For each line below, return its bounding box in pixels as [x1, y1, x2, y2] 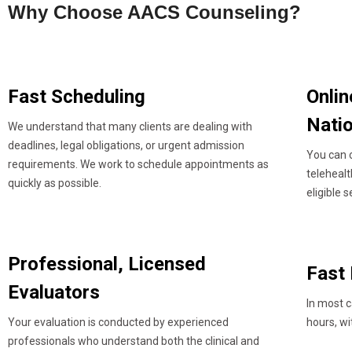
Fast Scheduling [8, 85, 145, 108]
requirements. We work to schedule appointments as [8, 157, 269, 170]
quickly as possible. [8, 176, 101, 189]
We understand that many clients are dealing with [8, 119, 252, 133]
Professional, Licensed [8, 253, 206, 276]
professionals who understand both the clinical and [8, 335, 259, 348]
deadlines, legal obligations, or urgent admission [8, 138, 244, 152]
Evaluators [8, 281, 100, 304]
